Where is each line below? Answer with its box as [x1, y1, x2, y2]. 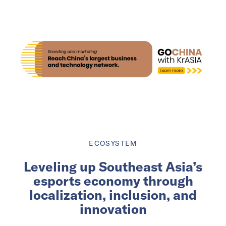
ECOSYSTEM [89, 139, 137, 148]
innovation [79, 201, 147, 218]
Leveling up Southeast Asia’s [24, 158, 202, 176]
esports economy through [33, 173, 193, 190]
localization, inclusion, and [29, 187, 197, 204]
